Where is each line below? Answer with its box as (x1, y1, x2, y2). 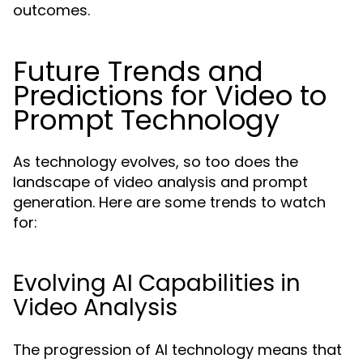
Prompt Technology (13, 100, 280, 139)
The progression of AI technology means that (13, 340, 342, 360)
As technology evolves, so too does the (13, 152, 298, 172)
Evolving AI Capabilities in (13, 267, 301, 299)
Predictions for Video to (13, 76, 327, 115)
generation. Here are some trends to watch (13, 192, 326, 212)
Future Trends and (13, 52, 263, 91)
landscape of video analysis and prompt (13, 172, 308, 192)
